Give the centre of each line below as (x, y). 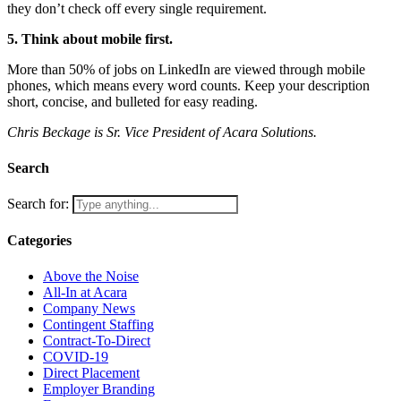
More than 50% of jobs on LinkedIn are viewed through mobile (186, 70)
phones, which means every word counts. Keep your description (188, 86)
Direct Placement (91, 372)
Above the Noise (91, 276)
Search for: (38, 203)
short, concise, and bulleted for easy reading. (132, 102)
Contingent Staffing (98, 324)
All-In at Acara (85, 292)
